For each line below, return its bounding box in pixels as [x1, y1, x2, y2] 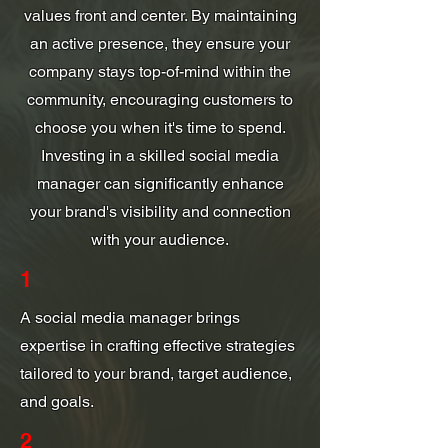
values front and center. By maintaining [23, 5, 297, 25]
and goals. [20, 391, 94, 411]
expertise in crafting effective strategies [20, 335, 295, 355]
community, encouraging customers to [27, 89, 293, 109]
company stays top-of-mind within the [29, 61, 291, 81]
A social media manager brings [20, 307, 240, 327]
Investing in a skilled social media [41, 145, 279, 165]
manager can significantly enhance [36, 173, 284, 193]
